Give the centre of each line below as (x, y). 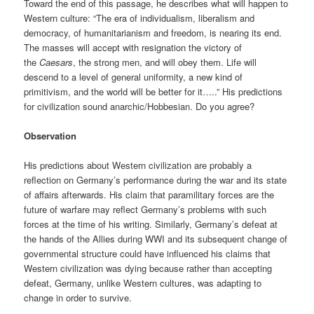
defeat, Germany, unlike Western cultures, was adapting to (143, 283)
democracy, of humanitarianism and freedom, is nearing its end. (153, 32)
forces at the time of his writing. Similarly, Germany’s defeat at (151, 224)
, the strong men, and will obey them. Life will (165, 62)
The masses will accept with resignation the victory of (133, 47)
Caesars (56, 62)
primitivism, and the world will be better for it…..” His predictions (153, 91)
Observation (50, 135)
